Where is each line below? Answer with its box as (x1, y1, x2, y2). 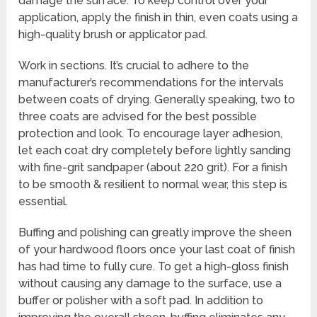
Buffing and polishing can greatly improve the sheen (18, 226, 292, 240)
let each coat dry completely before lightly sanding (18, 144, 292, 158)
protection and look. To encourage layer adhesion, (18, 127, 283, 141)
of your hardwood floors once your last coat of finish (18, 243, 296, 257)
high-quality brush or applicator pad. (18, 28, 208, 42)
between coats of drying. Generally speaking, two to (18, 93, 296, 107)
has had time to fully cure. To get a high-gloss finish (18, 260, 289, 274)
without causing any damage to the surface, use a (18, 277, 282, 291)
